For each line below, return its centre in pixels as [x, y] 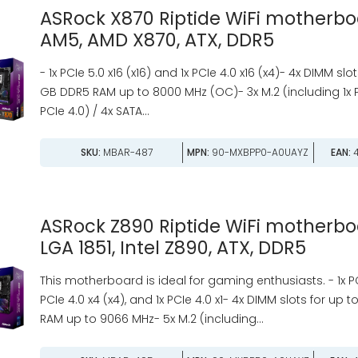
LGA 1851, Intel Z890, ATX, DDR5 [173, 248]
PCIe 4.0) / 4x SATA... [94, 111]
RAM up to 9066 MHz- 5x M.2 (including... [151, 319]
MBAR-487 [127, 153]
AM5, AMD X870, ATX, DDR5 [157, 40]
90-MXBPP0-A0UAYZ [259, 153]
